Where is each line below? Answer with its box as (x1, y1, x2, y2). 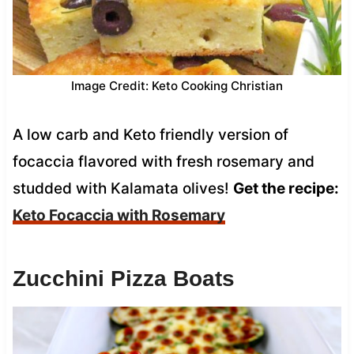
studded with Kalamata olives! (12, 179, 233, 198)
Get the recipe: (232, 179, 339, 198)
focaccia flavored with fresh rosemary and (12, 152, 314, 171)
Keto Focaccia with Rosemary (12, 205, 225, 224)
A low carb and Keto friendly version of (12, 125, 288, 144)
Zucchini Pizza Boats (12, 265, 235, 291)
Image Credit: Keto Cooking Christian (71, 77, 283, 93)
